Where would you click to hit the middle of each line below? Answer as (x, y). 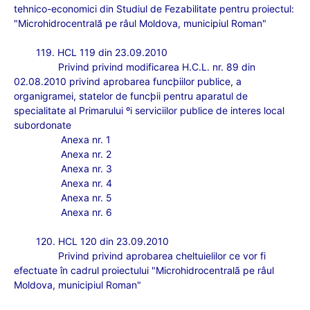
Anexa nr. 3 (86, 168)
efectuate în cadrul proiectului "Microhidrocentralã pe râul (144, 270)
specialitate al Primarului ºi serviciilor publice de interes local (149, 110)
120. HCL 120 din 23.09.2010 (102, 241)
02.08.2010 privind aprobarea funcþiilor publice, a (128, 81)
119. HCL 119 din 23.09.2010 (102, 52)
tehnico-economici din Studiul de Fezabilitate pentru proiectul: (154, 9)
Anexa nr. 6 (86, 212)
